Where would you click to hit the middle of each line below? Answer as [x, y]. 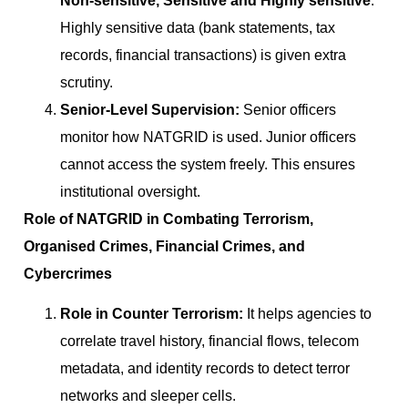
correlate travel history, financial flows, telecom [209, 342]
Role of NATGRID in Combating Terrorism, [168, 219]
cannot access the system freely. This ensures [208, 165]
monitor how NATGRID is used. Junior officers [208, 138]
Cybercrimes [68, 274]
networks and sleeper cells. [148, 396]
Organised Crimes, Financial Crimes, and [164, 247]
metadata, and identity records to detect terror [205, 369]
